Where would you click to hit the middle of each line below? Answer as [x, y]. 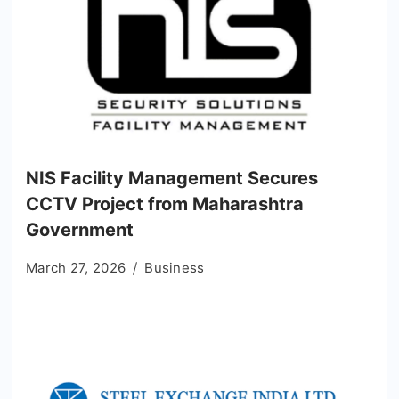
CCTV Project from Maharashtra [165, 204]
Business [175, 267]
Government [80, 229]
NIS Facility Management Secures [172, 178]
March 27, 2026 [76, 267]
